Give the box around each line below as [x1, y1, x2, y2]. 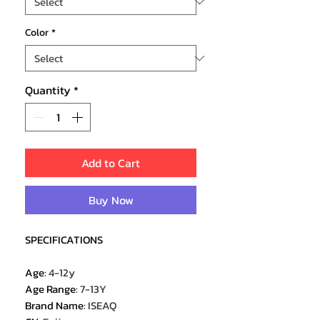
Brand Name [25, 297, 84, 314]
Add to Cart [81, 154, 140, 172]
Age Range [25, 281, 76, 298]
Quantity [25, 81, 71, 99]
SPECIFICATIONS [25, 231, 103, 249]
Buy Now [88, 191, 134, 209]
